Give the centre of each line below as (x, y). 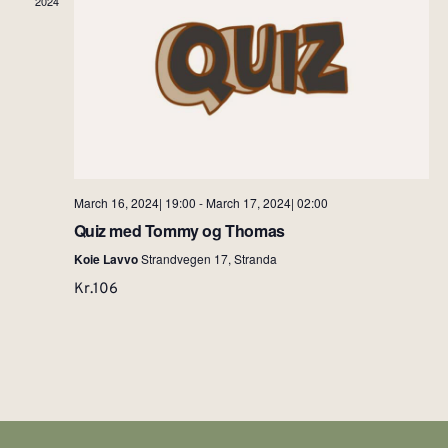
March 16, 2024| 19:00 (134, 203)
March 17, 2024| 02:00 (266, 203)
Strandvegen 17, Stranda (208, 259)
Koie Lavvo (107, 259)
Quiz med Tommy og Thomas (179, 231)
